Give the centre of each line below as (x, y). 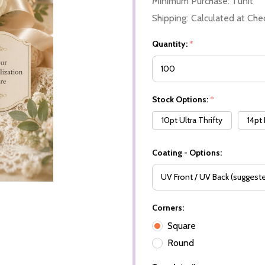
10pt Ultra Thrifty (192, 120)
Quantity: (171, 43)
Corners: (168, 207)
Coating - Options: (187, 152)
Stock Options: (181, 99)
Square (181, 225)
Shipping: (170, 18)
